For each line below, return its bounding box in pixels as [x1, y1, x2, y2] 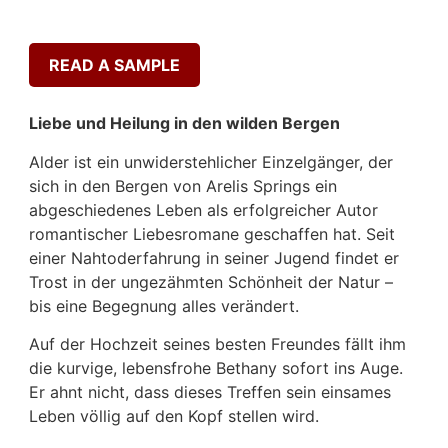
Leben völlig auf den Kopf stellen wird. [29, 405, 319, 426]
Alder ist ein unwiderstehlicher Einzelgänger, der [29, 151, 393, 172]
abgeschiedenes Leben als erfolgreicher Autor [29, 199, 378, 220]
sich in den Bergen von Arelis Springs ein [29, 175, 337, 196]
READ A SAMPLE [49, 54, 180, 75]
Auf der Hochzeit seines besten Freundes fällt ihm [29, 333, 406, 354]
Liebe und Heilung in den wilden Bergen [29, 113, 340, 134]
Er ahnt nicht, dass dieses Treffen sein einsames [29, 381, 391, 402]
